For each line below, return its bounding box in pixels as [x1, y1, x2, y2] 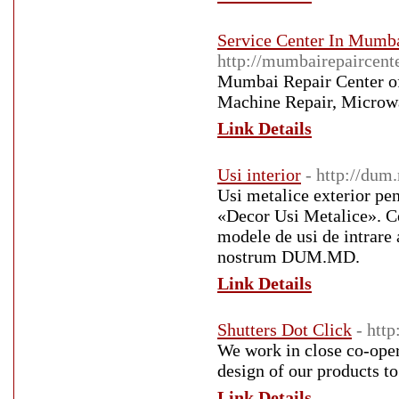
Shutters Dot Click [217, 320, 352, 339]
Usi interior [217, 165, 301, 184]
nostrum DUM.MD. [217, 247, 360, 266]
